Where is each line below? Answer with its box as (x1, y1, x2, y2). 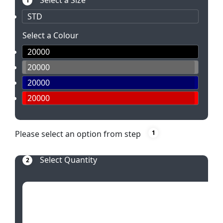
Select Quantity (40, 154, 97, 166)
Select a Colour (22, 30, 79, 41)
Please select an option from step (15, 128, 141, 140)
